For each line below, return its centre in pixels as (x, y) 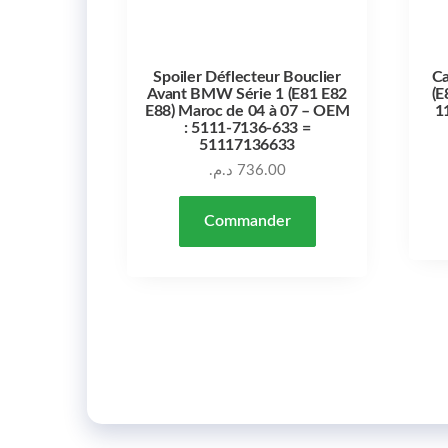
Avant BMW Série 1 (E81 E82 (247, 93)
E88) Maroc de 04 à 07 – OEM (247, 110)
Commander (247, 220)
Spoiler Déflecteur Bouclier (247, 76)
